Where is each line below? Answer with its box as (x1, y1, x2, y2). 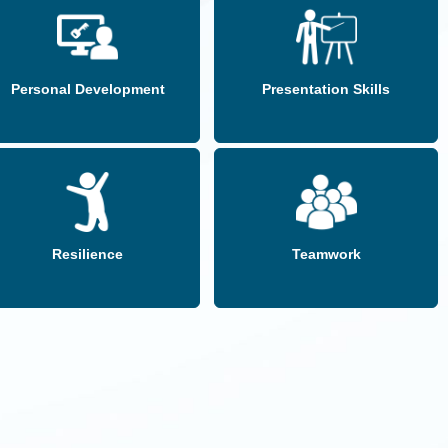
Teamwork (291, 246, 361, 263)
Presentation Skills (262, 81, 391, 98)
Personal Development (10, 81, 165, 98)
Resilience (52, 246, 124, 263)
